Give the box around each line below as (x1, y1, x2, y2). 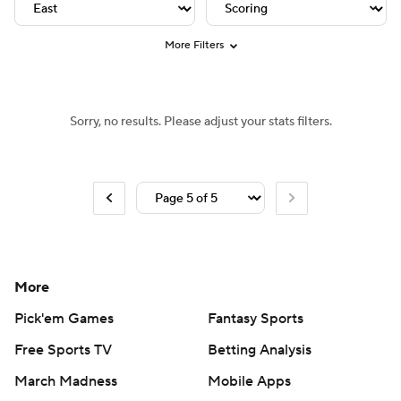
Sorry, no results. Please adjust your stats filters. (69, 114, 332, 130)
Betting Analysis (208, 340, 311, 359)
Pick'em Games (14, 309, 114, 328)
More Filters (164, 38, 226, 52)
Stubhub (129, 14, 185, 32)
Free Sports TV (14, 340, 112, 359)
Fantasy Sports (208, 309, 303, 328)
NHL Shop (21, 14, 90, 32)
